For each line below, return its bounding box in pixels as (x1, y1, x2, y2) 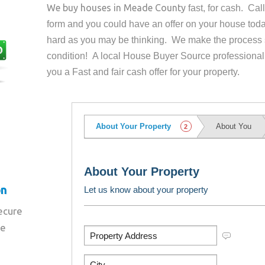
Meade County (124, 2, 186, 13)
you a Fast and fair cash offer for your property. (47, 67, 240, 77)
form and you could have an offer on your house (47, 19, 248, 29)
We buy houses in (47, 2, 124, 13)
